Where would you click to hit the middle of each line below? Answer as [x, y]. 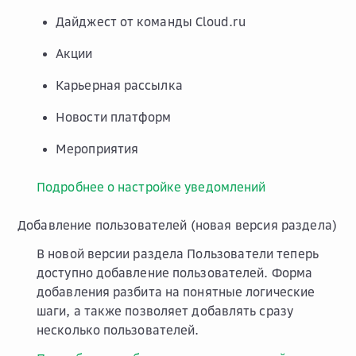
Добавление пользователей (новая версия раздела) [178, 224]
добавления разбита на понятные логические [176, 291]
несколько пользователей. [118, 329]
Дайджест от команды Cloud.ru [151, 21]
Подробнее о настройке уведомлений [151, 186]
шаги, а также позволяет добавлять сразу [165, 310]
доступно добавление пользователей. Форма [175, 272]
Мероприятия [97, 148]
